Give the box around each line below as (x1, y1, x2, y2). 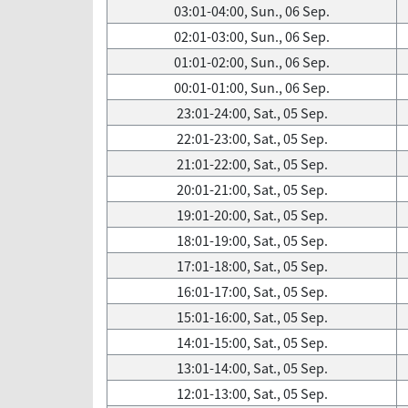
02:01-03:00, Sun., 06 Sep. (174, 26, 330, 46)
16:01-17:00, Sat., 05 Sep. (176, 281, 328, 301)
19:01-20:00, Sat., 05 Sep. (176, 205, 328, 225)
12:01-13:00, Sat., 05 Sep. (176, 383, 328, 403)
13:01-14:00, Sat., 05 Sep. (176, 358, 328, 378)
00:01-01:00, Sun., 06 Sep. (174, 77, 330, 97)
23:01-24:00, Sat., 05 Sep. (176, 103, 328, 123)
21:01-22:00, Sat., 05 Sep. (176, 154, 328, 174)
